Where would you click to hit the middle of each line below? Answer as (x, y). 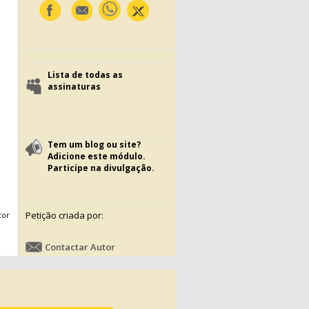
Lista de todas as (85, 75)
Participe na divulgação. (101, 168)
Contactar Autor (80, 247)
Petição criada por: (64, 215)
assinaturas (74, 87)
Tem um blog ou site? (94, 144)
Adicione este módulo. (97, 156)
